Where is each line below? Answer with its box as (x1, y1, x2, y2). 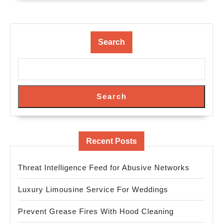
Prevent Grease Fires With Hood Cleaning (18, 207, 174, 216)
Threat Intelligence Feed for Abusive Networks (18, 163, 190, 172)
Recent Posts (86, 136, 137, 145)
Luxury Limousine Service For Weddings (18, 185, 168, 194)
